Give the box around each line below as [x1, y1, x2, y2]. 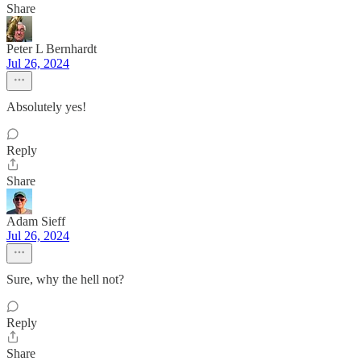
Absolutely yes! [6, 100, 86, 114]
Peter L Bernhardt [6, 42, 97, 56]
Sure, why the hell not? [6, 272, 124, 286]
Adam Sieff [6, 214, 65, 228]
